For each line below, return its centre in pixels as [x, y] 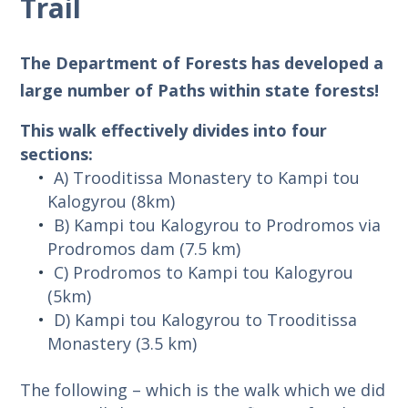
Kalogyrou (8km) [112, 201]
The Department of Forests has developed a [202, 62]
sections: [57, 153]
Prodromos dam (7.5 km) [144, 248]
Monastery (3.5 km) [122, 343]
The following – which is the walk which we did [203, 389]
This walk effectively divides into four [174, 130]
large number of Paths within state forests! [200, 90]
